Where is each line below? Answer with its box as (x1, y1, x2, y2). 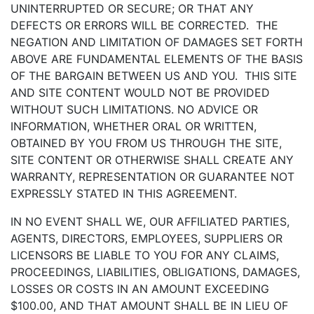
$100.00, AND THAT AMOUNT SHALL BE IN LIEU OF (11, 299, 288, 313)
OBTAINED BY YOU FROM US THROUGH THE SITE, (11, 136, 282, 150)
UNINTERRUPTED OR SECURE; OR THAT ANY (11, 1, 254, 15)
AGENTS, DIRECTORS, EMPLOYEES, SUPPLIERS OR (11, 231, 282, 245)
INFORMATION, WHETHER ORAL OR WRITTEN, (11, 119, 257, 133)
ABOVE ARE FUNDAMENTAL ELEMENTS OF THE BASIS (11, 52, 303, 66)
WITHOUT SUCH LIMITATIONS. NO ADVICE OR (11, 102, 258, 116)
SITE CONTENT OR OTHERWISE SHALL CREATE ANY (11, 153, 294, 167)
